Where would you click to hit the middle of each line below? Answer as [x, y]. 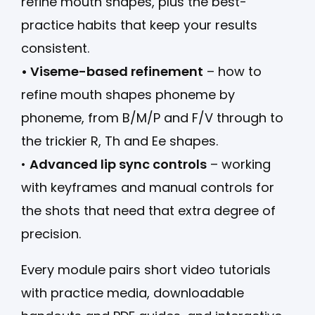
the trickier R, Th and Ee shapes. [120, 141]
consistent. [55, 48]
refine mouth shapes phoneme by [128, 94]
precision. [51, 233]
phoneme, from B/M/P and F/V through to [152, 117]
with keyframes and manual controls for [148, 187]
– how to [232, 71]
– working [239, 164]
